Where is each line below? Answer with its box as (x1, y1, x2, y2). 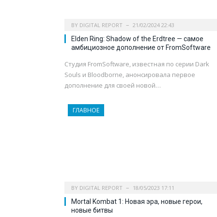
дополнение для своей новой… (64, 80, 161, 90)
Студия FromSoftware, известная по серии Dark (64, 59, 209, 68)
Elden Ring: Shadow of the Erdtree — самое (71, 34, 203, 43)
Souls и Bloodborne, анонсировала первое (64, 70, 195, 79)
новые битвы (71, 206, 113, 214)
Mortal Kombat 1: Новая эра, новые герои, (71, 197, 202, 205)
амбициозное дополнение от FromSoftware (71, 43, 211, 51)
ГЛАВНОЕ (73, 106, 99, 114)
